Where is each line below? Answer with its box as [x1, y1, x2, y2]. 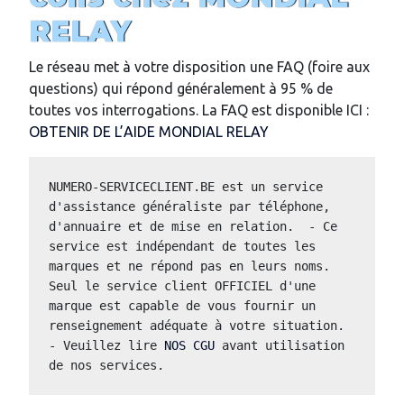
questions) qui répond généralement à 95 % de [29, 79, 333, 96]
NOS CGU [164, 338, 216, 353]
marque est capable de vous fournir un [49, 298, 317, 314]
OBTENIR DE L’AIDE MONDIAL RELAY [29, 123, 269, 140]
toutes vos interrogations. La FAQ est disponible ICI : [29, 101, 369, 118]
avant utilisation [215, 338, 345, 353]
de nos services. [49, 358, 165, 373]
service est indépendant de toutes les [49, 239, 317, 254]
